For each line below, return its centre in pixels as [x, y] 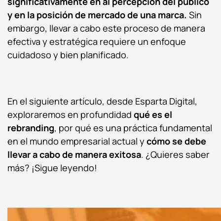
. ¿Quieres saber [175, 154]
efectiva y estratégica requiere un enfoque [97, 41]
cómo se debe [176, 141]
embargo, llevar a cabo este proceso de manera [106, 28]
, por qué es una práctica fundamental [133, 128]
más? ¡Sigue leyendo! [53, 167]
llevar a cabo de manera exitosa [74, 154]
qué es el [153, 114]
